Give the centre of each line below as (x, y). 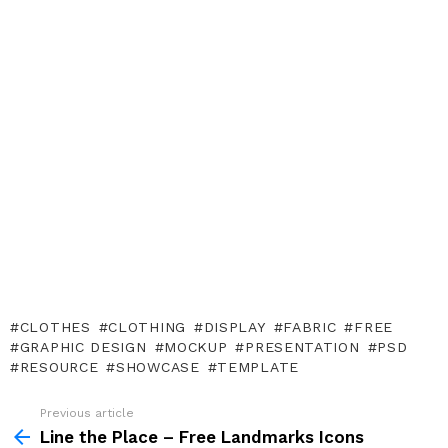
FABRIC (310, 327)
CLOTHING (147, 327)
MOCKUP (196, 347)
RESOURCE (59, 367)
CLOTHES (55, 327)
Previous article (87, 413)
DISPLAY (234, 327)
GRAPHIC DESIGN (83, 347)
